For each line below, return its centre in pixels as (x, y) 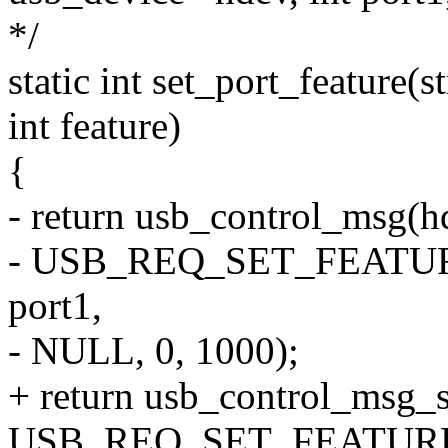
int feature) (94, 126)
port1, (55, 306)
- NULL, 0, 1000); (153, 351)
